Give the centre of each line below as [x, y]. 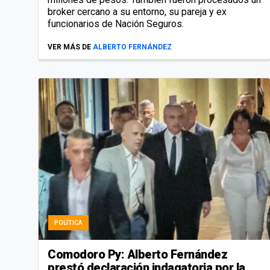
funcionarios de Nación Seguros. [116, 24]
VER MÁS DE [69, 47]
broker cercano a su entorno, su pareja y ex [137, 11]
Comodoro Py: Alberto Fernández [137, 255]
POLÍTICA [68, 223]
